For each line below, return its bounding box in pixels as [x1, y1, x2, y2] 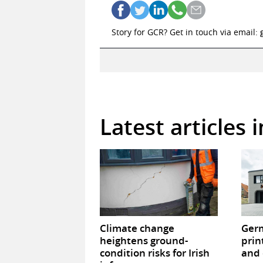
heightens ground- [99, 233, 188, 247]
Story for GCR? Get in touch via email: [111, 26, 260, 38]
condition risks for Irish [99, 245, 210, 259]
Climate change [99, 221, 174, 235]
